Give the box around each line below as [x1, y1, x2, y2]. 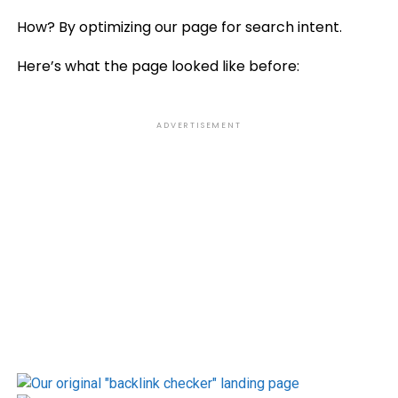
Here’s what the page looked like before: [16, 56, 299, 76]
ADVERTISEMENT [156, 120, 242, 131]
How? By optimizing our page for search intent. [16, 17, 342, 37]
